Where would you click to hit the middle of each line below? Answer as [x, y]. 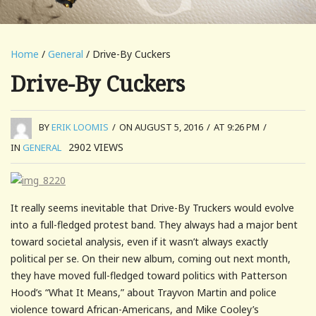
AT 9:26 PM [237, 127]
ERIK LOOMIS [80, 127]
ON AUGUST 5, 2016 [161, 127]
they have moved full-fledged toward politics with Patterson [149, 275]
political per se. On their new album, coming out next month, [151, 258]
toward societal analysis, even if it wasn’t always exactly [139, 241]
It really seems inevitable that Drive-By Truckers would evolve [152, 207]
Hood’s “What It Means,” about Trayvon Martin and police [144, 292]
